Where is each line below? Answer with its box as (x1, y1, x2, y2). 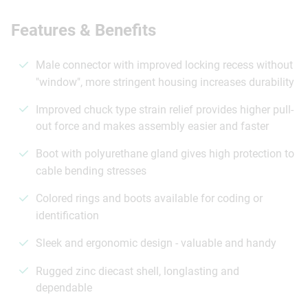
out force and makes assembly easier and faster (36, 120, 269, 133)
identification (36, 208, 99, 222)
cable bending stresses (36, 164, 146, 178)
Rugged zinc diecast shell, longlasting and (36, 264, 239, 278)
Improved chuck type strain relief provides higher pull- (36, 102, 294, 116)
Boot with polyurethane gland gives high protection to (36, 147, 294, 161)
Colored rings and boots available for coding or (36, 192, 263, 206)
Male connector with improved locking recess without (36, 58, 293, 71)
